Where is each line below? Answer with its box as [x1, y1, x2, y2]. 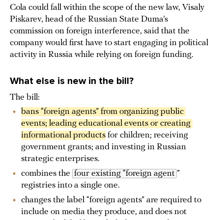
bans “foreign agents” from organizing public [21, 107, 184, 117]
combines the [21, 169, 72, 179]
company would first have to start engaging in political [10, 38, 208, 48]
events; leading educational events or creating [21, 119, 191, 129]
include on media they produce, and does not [21, 207, 187, 217]
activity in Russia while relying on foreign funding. [10, 50, 193, 60]
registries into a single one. [21, 181, 120, 191]
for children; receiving [106, 131, 188, 140]
